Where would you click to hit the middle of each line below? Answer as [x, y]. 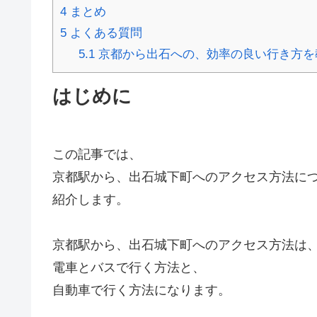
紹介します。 [91, 199]
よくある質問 [104, 33]
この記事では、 [97, 154]
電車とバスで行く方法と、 [129, 268]
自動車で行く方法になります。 [142, 290]
